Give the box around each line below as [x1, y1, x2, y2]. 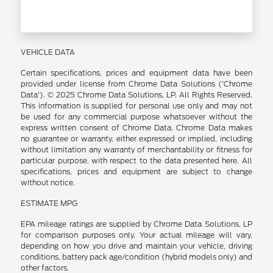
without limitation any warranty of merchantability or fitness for [21, 145, 252, 154]
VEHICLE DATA [21, 48, 76, 57]
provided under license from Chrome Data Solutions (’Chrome [21, 79, 252, 88]
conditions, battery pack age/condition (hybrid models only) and [21, 252, 252, 261]
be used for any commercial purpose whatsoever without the [21, 112, 252, 121]
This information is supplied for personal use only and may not [21, 101, 252, 110]
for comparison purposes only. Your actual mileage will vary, [21, 230, 252, 239]
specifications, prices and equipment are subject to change [21, 167, 252, 176]
